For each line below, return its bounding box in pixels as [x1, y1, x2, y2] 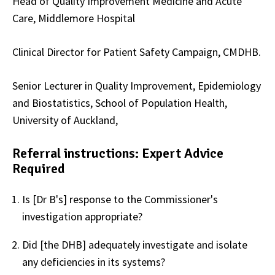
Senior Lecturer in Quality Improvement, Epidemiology [12, 78, 261, 93]
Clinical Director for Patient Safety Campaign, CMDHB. [12, 44, 261, 59]
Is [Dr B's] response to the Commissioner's [22, 192, 218, 206]
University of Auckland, [12, 112, 118, 127]
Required [12, 160, 65, 177]
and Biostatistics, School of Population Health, [12, 95, 227, 110]
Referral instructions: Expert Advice [12, 144, 223, 161]
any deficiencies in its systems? [22, 254, 165, 269]
